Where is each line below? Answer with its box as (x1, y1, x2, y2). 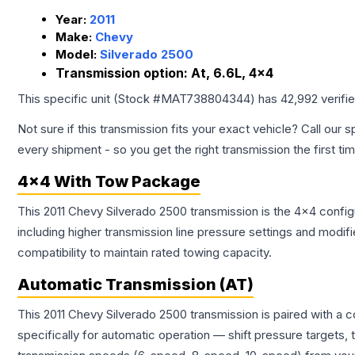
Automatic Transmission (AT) (17, 275, 254, 295)
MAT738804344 (161, 91, 250, 107)
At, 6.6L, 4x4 (191, 65, 273, 82)
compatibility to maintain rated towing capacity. (17, 245, 272, 261)
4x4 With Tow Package (17, 172, 200, 192)
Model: (55, 47, 100, 63)
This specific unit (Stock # (17, 91, 161, 107)
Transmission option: (55, 65, 191, 82)
